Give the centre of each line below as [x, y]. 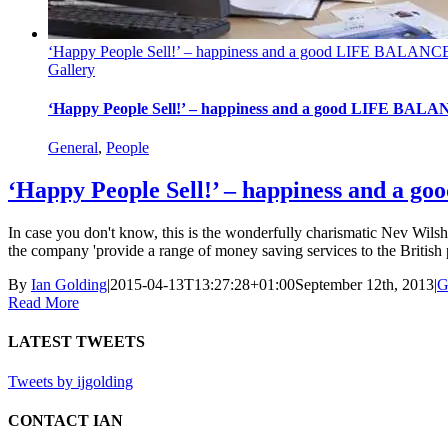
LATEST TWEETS [76, 342]
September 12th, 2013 [364, 285]
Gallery [71, 69]
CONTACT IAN [65, 420]
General [73, 148]
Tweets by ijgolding [70, 381]
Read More [43, 303]
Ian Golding [69, 285]
